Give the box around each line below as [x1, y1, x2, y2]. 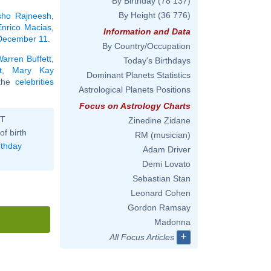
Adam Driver [143, 145, 191, 154]
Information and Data [103, 27, 191, 36]
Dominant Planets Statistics [87, 70, 191, 80]
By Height [119, 10, 155, 20]
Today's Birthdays [123, 56, 191, 65]
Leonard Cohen [131, 188, 191, 198]
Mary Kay [11, 65, 54, 75]
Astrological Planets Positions [79, 85, 191, 94]
